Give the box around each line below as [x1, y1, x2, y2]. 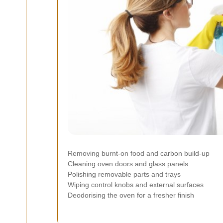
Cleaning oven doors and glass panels [68, 160, 188, 168]
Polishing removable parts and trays [68, 170, 181, 178]
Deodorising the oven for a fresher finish [68, 191, 194, 199]
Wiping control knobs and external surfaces [68, 181, 204, 189]
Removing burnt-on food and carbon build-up [68, 149, 210, 157]
